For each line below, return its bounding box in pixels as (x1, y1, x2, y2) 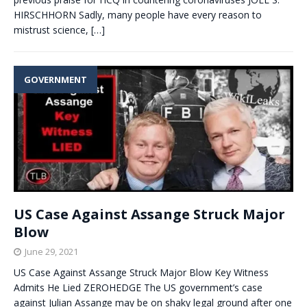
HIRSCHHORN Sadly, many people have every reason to (14, 8, 262, 21)
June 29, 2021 (25, 245, 78, 258)
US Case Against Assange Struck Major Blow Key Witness (14, 266, 269, 280)
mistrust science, (14, 23, 91, 36)
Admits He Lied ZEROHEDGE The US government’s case (14, 281, 262, 295)
